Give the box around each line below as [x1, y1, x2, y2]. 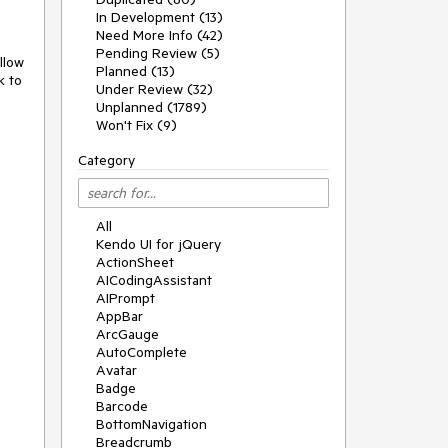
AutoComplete [96, 343, 187, 361]
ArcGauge [96, 325, 159, 343]
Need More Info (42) [96, 26, 223, 44]
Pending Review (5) [96, 44, 220, 62]
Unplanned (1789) [96, 98, 207, 116]
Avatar [96, 361, 137, 379]
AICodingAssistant [96, 271, 212, 289]
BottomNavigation [96, 415, 207, 433]
